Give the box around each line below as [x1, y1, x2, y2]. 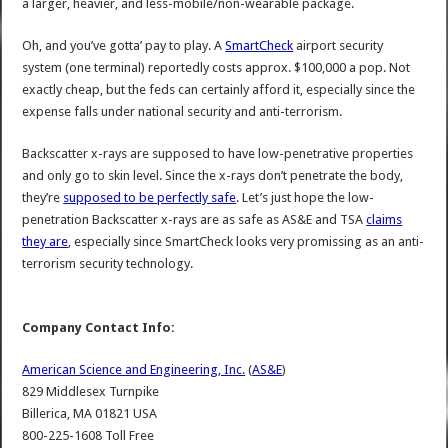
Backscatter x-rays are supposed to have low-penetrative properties [22, 146, 414, 162]
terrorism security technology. [22, 256, 194, 272]
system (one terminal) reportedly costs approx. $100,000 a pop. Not [22, 60, 411, 76]
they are [22, 234, 69, 250]
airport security [293, 38, 384, 54]
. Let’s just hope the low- [236, 190, 375, 206]
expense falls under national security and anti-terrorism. [22, 104, 343, 120]
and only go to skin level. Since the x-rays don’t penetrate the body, [22, 168, 404, 184]
